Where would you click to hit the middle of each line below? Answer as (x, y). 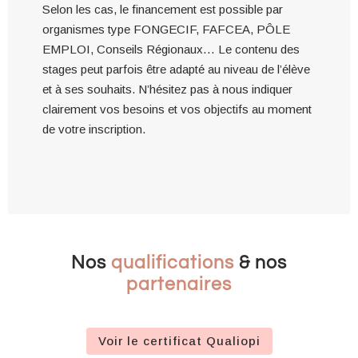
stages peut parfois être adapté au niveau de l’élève (176, 69)
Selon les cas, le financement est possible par (162, 9)
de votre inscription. (93, 129)
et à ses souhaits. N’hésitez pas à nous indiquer (167, 89)
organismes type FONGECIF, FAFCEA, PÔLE (166, 29)
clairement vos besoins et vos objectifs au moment (177, 109)
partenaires (179, 284)
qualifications (173, 263)
